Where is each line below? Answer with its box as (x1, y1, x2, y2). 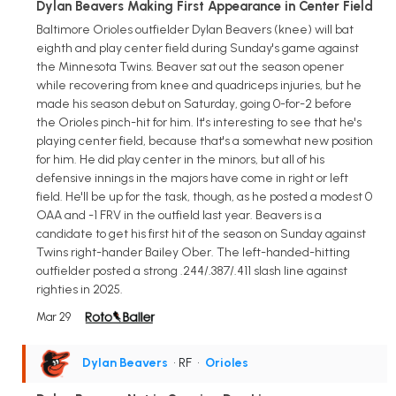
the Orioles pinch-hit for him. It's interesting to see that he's (36, 114, 362, 130)
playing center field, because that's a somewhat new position (36, 133, 373, 148)
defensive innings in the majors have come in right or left (36, 170, 348, 186)
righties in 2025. (36, 281, 123, 297)
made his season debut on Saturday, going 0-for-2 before (36, 95, 352, 111)
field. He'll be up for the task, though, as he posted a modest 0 (36, 188, 372, 204)
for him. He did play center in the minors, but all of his (36, 151, 324, 167)
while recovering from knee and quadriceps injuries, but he (36, 77, 362, 93)
